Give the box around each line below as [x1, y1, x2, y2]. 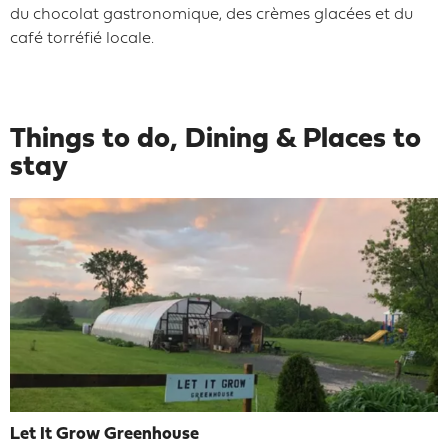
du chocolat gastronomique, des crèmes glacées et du [10, 7, 413, 23]
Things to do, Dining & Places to [10, 125, 421, 154]
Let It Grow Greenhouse [10, 426, 199, 443]
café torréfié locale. [10, 31, 154, 47]
